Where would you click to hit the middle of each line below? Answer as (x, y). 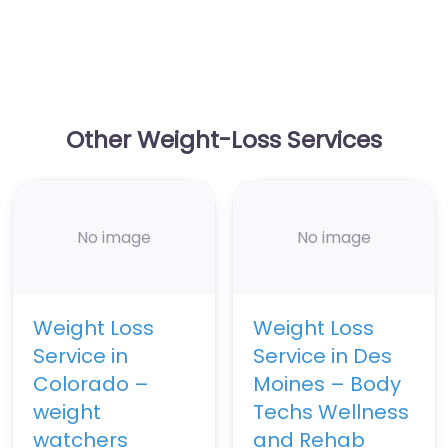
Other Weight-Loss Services (224, 140)
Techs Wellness (331, 412)
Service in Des (322, 356)
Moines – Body (327, 384)
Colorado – (91, 384)
